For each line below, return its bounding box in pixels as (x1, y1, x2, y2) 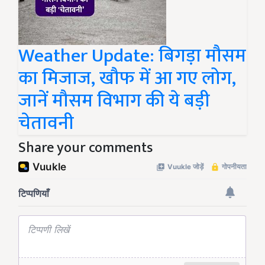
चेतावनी (18, 108, 74, 140)
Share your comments (18, 136, 153, 160)
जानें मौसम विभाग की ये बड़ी (18, 85, 210, 117)
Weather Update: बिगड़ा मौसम (18, 40, 246, 72)
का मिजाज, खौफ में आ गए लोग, (18, 63, 236, 95)
